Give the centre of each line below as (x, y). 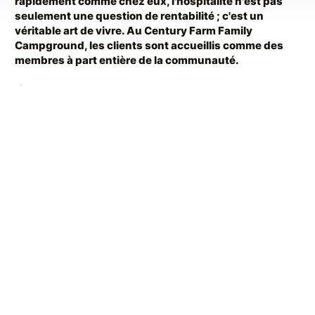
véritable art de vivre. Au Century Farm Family (134, 30)
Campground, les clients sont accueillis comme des (149, 45)
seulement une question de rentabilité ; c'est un (140, 15)
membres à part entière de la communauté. (127, 60)
